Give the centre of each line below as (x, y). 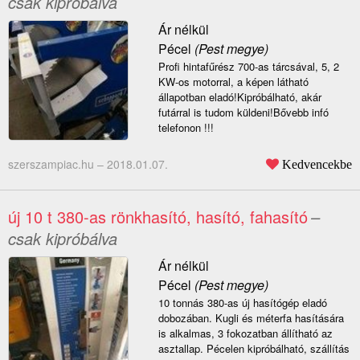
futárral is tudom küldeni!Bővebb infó (243, 112)
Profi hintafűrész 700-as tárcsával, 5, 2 (248, 67)
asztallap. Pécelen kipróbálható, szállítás (254, 349)
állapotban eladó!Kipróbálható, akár (239, 97)
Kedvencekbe (317, 164)
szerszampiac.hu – (57, 164)
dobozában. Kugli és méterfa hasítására (251, 318)
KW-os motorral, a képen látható (233, 82)
